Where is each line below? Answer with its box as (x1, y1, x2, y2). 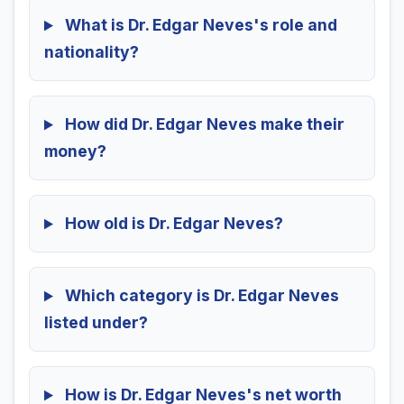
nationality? (44, 42, 139, 62)
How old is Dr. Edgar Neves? (60, 214, 283, 234)
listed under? (44, 313, 148, 333)
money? (44, 142, 106, 161)
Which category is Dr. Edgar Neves (60, 286, 339, 306)
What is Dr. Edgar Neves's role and (60, 15, 337, 35)
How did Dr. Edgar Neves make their (60, 115, 344, 134)
